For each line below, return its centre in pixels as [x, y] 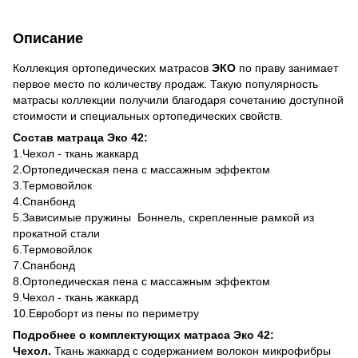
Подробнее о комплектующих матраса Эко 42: [143, 334]
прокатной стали [56, 233]
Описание [48, 38]
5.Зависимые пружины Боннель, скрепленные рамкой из [163, 217]
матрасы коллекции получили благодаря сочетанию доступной [178, 99]
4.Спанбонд [44, 201]
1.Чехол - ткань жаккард [76, 153]
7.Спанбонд [44, 265]
